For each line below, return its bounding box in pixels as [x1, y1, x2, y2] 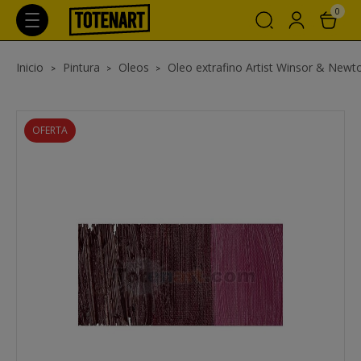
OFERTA [32, 123, 68, 137]
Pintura [63, 60, 100, 75]
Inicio [16, 60, 47, 75]
